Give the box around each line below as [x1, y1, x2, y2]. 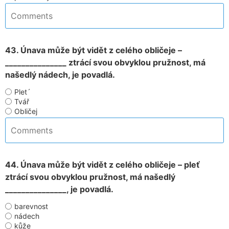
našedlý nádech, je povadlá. [5, 70, 115, 80]
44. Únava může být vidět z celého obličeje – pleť [5, 159, 200, 170]
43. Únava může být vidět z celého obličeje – [5, 45, 182, 55]
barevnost [14, 202, 48, 211]
